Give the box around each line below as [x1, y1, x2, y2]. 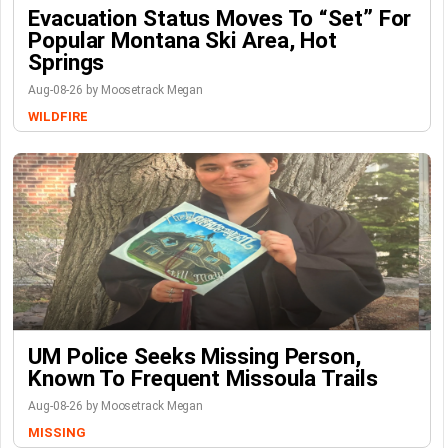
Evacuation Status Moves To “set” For [28, 5, 412, 31]
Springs [28, 49, 105, 75]
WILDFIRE [28, 109, 88, 124]
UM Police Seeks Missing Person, [28, 343, 361, 369]
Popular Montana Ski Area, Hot [28, 27, 338, 53]
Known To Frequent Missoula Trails [28, 365, 378, 391]
